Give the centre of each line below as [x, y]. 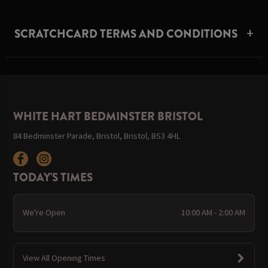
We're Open [44, 213]
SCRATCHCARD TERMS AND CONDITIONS [126, 33]
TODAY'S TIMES [53, 177]
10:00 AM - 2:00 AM [214, 213]
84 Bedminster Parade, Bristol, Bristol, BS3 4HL [97, 135]
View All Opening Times [64, 258]
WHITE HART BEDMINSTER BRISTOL [108, 117]
